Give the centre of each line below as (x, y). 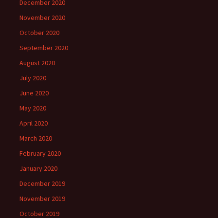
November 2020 (42, 18)
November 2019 (42, 199)
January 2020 (38, 168)
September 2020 (44, 48)
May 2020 (33, 108)
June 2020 (34, 93)
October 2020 (39, 33)
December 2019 (42, 183)
